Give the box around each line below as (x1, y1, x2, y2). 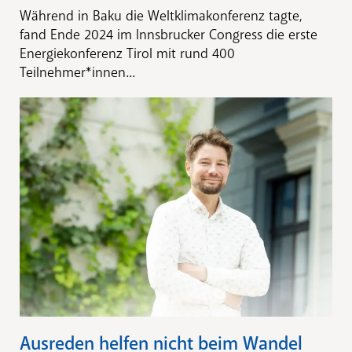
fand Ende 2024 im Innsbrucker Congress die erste (20, 26, 317, 44)
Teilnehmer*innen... (20, 64, 135, 82)
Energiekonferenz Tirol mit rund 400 (20, 45, 235, 63)
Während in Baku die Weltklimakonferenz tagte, (20, 7, 302, 25)
